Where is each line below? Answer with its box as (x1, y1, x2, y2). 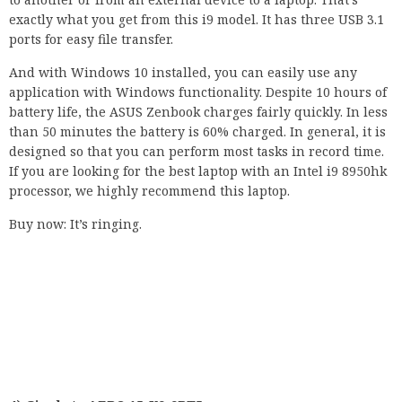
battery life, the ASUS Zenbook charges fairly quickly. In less (9, 103, 388, 121)
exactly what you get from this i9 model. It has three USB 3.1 (9, 11, 384, 29)
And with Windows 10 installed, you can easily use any (9, 64, 357, 82)
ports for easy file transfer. (9, 31, 173, 48)
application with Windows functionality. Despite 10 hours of (9, 83, 387, 101)
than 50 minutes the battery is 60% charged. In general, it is (9, 123, 386, 141)
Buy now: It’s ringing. (9, 215, 142, 233)
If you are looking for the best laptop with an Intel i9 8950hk (9, 162, 387, 180)
